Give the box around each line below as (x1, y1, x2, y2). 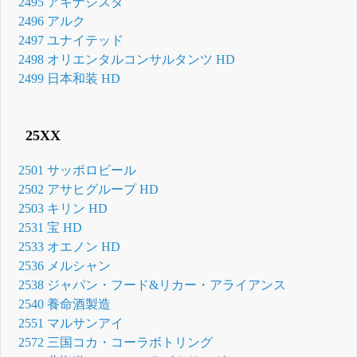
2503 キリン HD (18, 202, 108, 216)
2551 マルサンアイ (18, 316, 124, 331)
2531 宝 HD (18, 221, 83, 235)
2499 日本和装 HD (18, 71, 121, 85)
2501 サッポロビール (18, 163, 137, 178)
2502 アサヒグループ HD (18, 182, 159, 197)
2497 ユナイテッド (18, 33, 124, 47)
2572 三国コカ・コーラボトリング (18, 335, 214, 350)
